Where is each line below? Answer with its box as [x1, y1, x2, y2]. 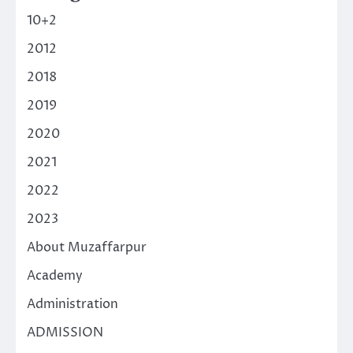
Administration [27, 295, 118, 313]
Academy [27, 266, 83, 284]
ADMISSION [27, 323, 103, 341]
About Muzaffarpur [27, 238, 147, 256]
